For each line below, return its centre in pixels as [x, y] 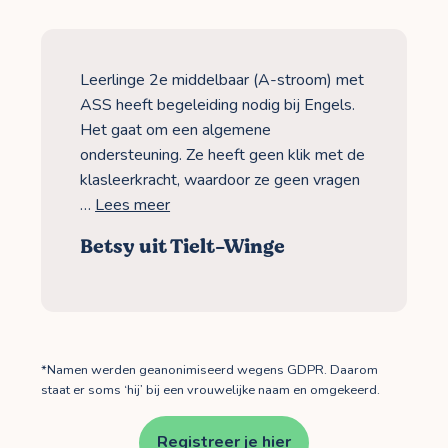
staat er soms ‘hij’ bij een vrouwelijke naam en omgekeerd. [210, 389]
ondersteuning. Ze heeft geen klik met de [223, 154]
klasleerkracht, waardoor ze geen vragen [220, 179]
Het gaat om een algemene [176, 129]
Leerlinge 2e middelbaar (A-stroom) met [222, 79]
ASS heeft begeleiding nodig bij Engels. [218, 104]
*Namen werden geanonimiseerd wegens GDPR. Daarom [209, 369]
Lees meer [133, 204]
